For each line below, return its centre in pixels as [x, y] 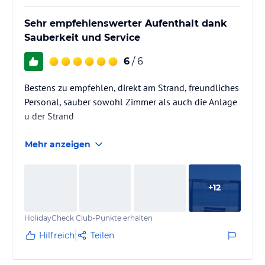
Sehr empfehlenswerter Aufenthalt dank [126, 23]
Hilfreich [57, 235]
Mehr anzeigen [58, 144]
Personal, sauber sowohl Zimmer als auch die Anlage [131, 101]
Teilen [102, 235]
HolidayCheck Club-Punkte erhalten [88, 218]
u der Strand [49, 116]
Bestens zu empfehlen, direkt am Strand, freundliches [132, 87]
